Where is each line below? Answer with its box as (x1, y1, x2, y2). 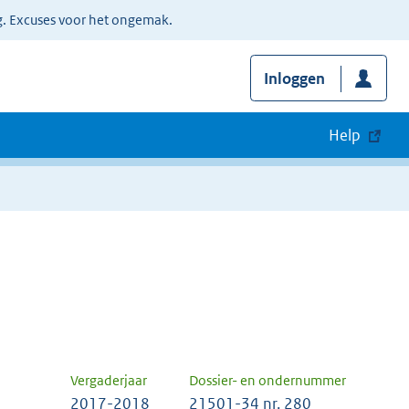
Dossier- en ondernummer (189, 372, 346, 390)
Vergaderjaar (70, 372, 147, 390)
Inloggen (263, 68, 325, 89)
